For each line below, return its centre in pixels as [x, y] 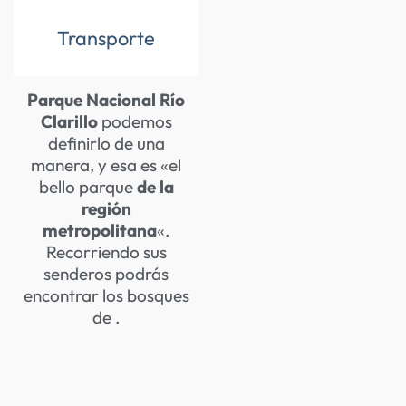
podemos [136, 121]
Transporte [106, 38]
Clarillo [71, 121]
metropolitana [99, 230]
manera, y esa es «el [106, 164]
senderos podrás [106, 273]
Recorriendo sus [106, 251]
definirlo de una [106, 143]
